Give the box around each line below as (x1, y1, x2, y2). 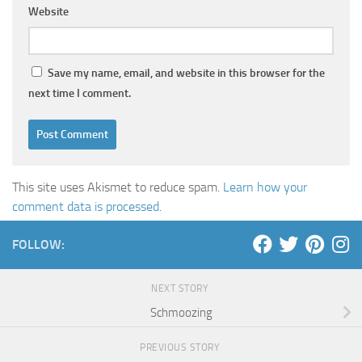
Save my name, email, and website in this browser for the (48, 66, 325, 81)
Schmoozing (149, 305, 213, 320)
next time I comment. (28, 86, 131, 101)
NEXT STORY (151, 283, 211, 295)
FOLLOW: (12, 237, 65, 253)
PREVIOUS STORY (140, 342, 222, 353)
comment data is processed (12, 199, 159, 215)
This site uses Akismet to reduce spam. (12, 179, 223, 196)
